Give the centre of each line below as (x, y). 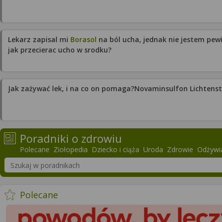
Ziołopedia (71, 149)
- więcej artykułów (96, 194)
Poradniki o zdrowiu (71, 138)
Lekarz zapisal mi (39, 39)
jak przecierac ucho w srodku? (60, 50)
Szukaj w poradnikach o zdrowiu (59, 161)
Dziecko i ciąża (115, 149)
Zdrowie (180, 149)
